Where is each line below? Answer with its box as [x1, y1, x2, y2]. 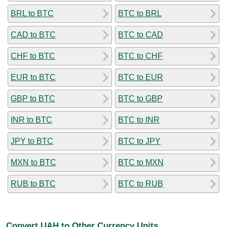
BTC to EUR [118, 72, 163, 82]
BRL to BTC [11, 9, 54, 18]
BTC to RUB [118, 179, 163, 188]
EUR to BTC [11, 72, 56, 82]
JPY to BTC [11, 136, 53, 145]
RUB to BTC [11, 179, 56, 188]
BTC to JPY [118, 136, 161, 145]
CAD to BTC [11, 30, 56, 39]
